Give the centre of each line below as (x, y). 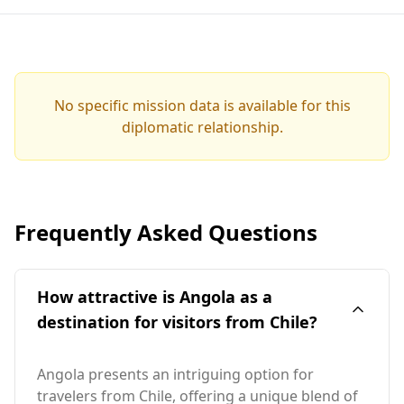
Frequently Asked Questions (166, 232)
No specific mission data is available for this (202, 105)
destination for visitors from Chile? (177, 321)
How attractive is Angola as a (155, 296)
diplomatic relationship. (202, 127)
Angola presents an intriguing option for (175, 374)
